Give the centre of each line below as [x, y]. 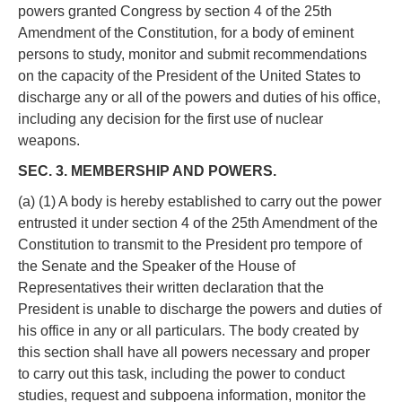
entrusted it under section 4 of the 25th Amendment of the [198, 223]
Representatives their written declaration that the [171, 287]
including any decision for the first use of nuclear [170, 118]
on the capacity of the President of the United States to [189, 75]
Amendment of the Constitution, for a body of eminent [186, 32]
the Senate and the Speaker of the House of [157, 266]
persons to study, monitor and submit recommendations [192, 54]
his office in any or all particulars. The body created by [188, 330]
